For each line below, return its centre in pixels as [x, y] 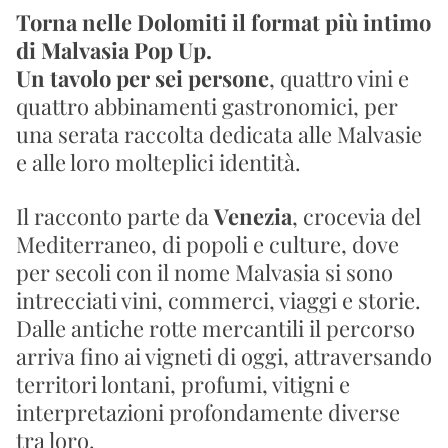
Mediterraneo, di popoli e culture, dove [207, 244]
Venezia [253, 216]
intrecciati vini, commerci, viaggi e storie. [218, 300]
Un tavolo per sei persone [142, 78]
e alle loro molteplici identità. [158, 162]
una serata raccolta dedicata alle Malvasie [219, 134]
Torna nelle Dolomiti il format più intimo [223, 22]
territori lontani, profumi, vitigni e [183, 384]
